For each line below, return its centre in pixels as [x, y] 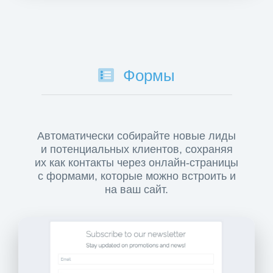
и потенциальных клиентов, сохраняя [136, 150]
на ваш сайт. [136, 190]
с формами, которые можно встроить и [136, 176]
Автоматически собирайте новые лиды [136, 136]
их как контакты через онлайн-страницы [136, 163]
